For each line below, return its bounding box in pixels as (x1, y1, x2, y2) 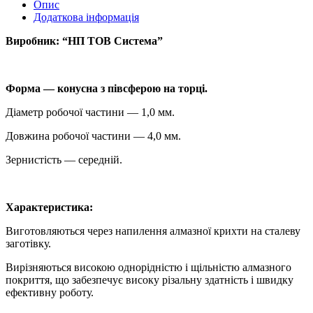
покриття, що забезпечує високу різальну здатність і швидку (6, 273, 293, 286)
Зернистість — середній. (6, 153, 122, 166)
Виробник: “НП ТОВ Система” (6, 34, 163, 47)
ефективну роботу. (6, 286, 94, 298)
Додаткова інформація (34, 10, 139, 23)
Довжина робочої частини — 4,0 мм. (6, 129, 181, 142)
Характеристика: (6, 201, 93, 213)
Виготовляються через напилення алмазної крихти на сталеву (6, 224, 300, 237)
